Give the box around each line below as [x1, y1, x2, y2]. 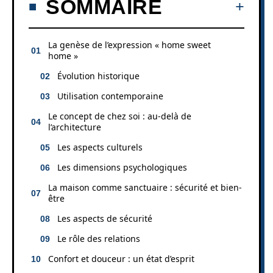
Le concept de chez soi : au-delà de [48, 110, 191, 122]
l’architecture [48, 121, 101, 133]
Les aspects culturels [57, 141, 143, 153]
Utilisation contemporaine [57, 90, 163, 102]
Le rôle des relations [57, 232, 140, 244]
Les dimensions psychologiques [57, 161, 187, 173]
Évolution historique [57, 69, 140, 82]
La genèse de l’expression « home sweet [48, 38, 211, 51]
